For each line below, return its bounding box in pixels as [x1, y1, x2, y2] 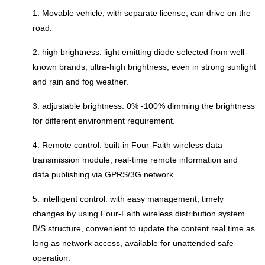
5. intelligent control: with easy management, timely [33, 193, 224, 203]
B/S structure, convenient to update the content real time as [33, 223, 255, 233]
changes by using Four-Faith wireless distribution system [33, 208, 245, 218]
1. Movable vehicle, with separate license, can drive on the [33, 8, 251, 18]
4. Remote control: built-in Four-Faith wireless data [33, 140, 222, 150]
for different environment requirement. [33, 115, 175, 125]
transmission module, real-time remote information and [33, 154, 238, 164]
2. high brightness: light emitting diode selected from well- [33, 47, 247, 57]
